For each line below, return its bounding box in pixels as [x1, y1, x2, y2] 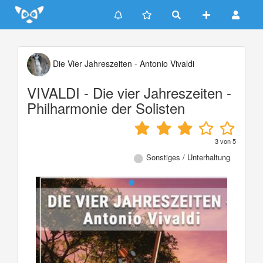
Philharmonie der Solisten [27, 97, 185, 118]
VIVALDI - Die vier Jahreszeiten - [27, 82, 231, 103]
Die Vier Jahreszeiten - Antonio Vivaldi [50, 57, 194, 69]
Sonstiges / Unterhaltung [146, 151, 230, 163]
